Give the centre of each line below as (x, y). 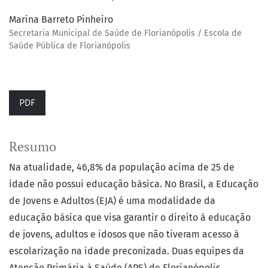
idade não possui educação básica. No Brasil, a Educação (134, 184)
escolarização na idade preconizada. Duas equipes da (127, 251)
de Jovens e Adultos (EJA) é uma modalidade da (112, 201)
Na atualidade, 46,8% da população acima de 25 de (122, 167)
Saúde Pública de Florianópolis (70, 46)
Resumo (33, 147)
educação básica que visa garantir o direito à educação (130, 218)
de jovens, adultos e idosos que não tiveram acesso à (124, 234)
